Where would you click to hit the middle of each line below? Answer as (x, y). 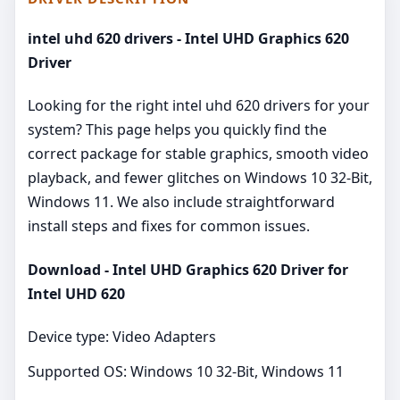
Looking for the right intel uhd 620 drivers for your (199, 106)
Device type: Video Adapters (122, 336)
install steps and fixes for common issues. (169, 226)
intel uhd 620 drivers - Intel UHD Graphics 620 (188, 39)
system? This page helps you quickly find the (177, 130)
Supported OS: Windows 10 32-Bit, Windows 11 (186, 371)
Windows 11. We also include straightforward (181, 202)
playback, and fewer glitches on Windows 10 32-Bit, (200, 178)
